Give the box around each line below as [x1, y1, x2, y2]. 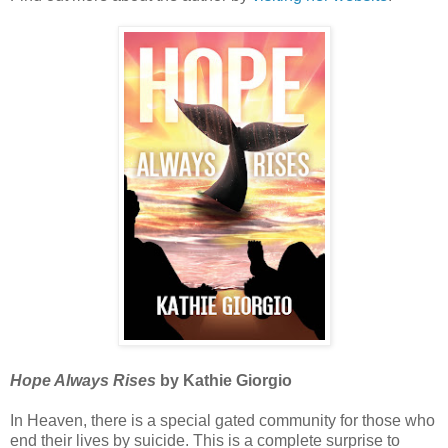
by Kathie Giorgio [156, 372, 292, 390]
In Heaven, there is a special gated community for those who [10, 412, 435, 430]
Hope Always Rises [10, 372, 156, 390]
